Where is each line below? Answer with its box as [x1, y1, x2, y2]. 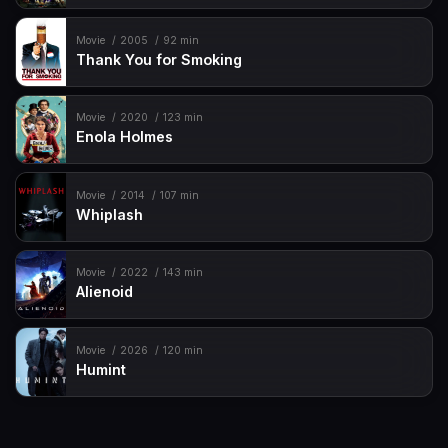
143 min [162, 266, 203, 280]
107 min [159, 188, 199, 202]
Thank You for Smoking [76, 50, 243, 68]
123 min [162, 111, 203, 125]
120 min [162, 343, 203, 357]
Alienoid [76, 283, 134, 301]
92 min [162, 33, 199, 47]
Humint [76, 360, 127, 378]
